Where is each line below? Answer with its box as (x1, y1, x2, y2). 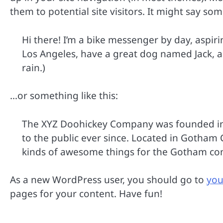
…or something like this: (10, 89, 118, 103)
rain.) (22, 61, 45, 74)
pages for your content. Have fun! (10, 187, 162, 201)
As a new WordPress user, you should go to (10, 173, 207, 187)
